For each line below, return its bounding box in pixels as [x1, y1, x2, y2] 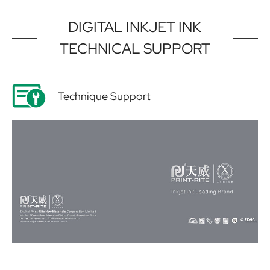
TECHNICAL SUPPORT [59, 39, 210, 58]
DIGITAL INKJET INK [68, 17, 202, 37]
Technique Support [58, 89, 151, 103]
